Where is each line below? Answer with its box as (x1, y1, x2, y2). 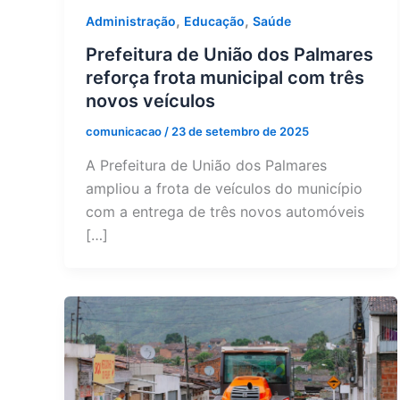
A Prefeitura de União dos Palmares (86, 155, 327, 174)
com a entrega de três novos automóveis (86, 202, 364, 221)
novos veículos (86, 90, 215, 112)
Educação (184, 12, 245, 29)
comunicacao (86, 124, 164, 139)
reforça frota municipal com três (86, 67, 364, 89)
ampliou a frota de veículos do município (86, 179, 362, 197)
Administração (86, 12, 176, 29)
